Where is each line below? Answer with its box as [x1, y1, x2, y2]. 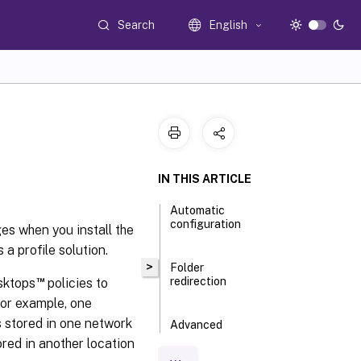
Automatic [170, 204, 226, 217]
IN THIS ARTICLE [158, 172, 251, 185]
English [209, 19, 248, 31]
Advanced [170, 318, 223, 331]
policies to [44, 275, 108, 291]
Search [118, 18, 156, 31]
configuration [170, 218, 242, 230]
